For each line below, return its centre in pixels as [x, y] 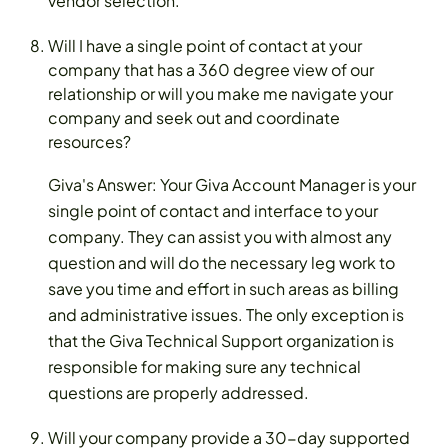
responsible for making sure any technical [204, 367]
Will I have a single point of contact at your [205, 46]
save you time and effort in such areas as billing [223, 289]
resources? [89, 142]
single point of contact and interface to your [213, 211]
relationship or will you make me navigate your [220, 94]
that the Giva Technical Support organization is [221, 341]
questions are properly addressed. [178, 393]
